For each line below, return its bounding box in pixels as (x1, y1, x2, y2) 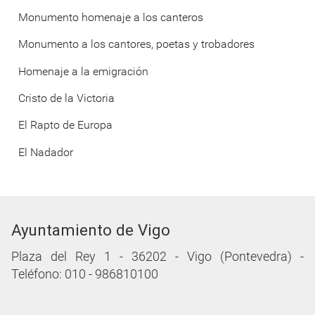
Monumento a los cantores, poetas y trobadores (18, 37, 255, 51)
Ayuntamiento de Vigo (11, 221, 170, 240)
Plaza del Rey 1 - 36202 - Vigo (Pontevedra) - (11, 250, 304, 264)
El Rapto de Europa (18, 118, 112, 132)
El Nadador (18, 145, 73, 159)
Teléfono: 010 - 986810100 (11, 267, 158, 282)
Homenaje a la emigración (18, 64, 148, 78)
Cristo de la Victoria (18, 91, 115, 105)
